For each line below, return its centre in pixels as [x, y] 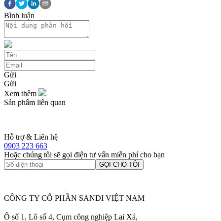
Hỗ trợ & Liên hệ [31, 137]
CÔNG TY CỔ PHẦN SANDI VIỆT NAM [74, 198]
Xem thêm [21, 94]
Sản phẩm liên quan [35, 103]
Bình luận [19, 16]
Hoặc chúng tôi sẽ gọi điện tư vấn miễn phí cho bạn [84, 155]
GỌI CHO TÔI [119, 165]
